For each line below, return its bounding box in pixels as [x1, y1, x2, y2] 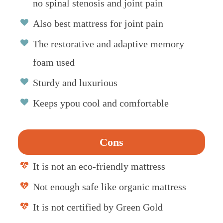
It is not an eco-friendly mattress [32, 161, 165, 172]
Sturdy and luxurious [32, 77, 117, 89]
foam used [32, 57, 75, 68]
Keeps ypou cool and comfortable [32, 98, 169, 109]
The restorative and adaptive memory [32, 38, 184, 50]
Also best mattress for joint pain [32, 18, 163, 29]
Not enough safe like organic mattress [32, 181, 186, 193]
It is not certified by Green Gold [32, 202, 163, 213]
